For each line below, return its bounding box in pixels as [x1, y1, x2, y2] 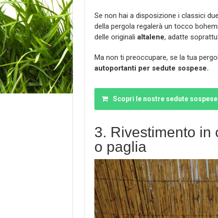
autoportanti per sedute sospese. [94, 63, 209, 73]
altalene [137, 32, 164, 41]
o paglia [94, 138, 146, 155]
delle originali [94, 32, 137, 41]
